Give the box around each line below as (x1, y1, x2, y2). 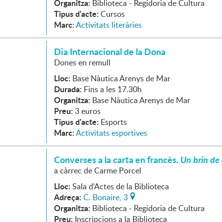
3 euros (75, 106, 101, 116)
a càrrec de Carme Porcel (54, 165, 141, 176)
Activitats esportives (76, 127, 147, 138)
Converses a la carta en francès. (54, 153, 180, 166)
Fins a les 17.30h (84, 84, 142, 95)
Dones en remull (54, 57, 111, 68)
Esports (101, 116, 127, 127)
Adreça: (54, 191, 81, 203)
